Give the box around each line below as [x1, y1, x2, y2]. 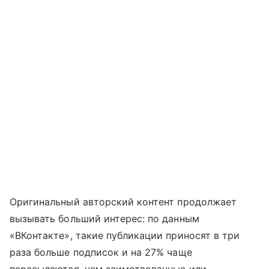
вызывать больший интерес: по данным [10, 213, 199, 225]
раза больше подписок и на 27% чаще [10, 246, 192, 259]
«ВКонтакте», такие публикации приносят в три [10, 229, 240, 242]
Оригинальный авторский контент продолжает [10, 196, 237, 208]
